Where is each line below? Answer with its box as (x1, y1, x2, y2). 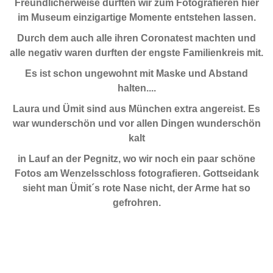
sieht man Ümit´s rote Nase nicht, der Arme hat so (23, 182, 250, 193)
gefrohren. (112, 197, 161, 208)
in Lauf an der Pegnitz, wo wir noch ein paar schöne (18, 153, 255, 164)
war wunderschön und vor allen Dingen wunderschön (12, 118, 261, 129)
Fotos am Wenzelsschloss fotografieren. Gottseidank (14, 168, 259, 179)
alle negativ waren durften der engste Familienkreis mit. (10, 47, 263, 58)
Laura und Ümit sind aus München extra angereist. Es (13, 103, 260, 114)
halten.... (117, 82, 156, 93)
